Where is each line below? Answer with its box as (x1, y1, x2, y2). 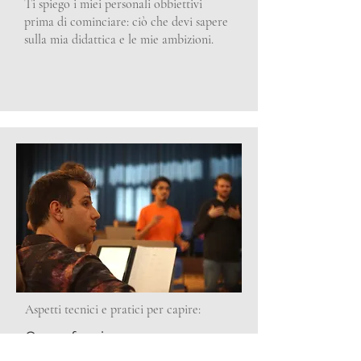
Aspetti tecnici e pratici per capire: (25, 301, 204, 317)
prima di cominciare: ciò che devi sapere (24, 14, 228, 30)
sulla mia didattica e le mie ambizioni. (24, 31, 214, 48)
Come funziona (25, 328, 130, 346)
